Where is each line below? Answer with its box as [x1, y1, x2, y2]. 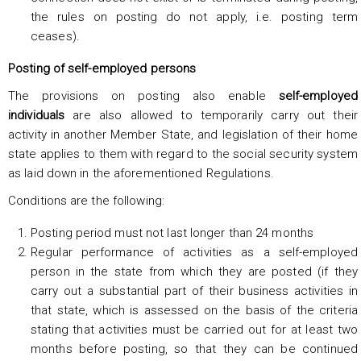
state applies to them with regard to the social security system [8, 146, 358, 161]
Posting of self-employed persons [8, 60, 197, 76]
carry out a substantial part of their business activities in [31, 283, 358, 298]
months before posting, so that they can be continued [31, 341, 358, 356]
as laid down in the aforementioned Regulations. [8, 165, 274, 180]
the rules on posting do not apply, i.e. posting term [31, 9, 358, 24]
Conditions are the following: [8, 193, 164, 208]
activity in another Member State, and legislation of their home [8, 127, 358, 142]
